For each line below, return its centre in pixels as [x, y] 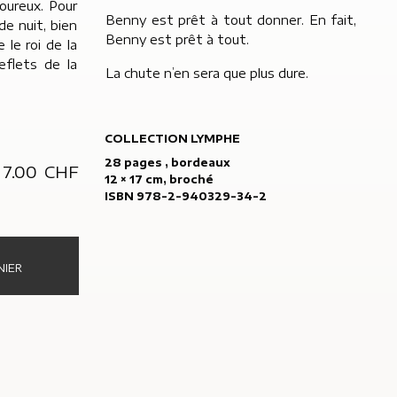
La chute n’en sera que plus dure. [207, 73]
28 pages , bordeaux [168, 163]
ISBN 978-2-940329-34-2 [186, 196]
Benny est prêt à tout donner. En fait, [231, 20]
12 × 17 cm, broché [160, 179]
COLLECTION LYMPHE [173, 139]
